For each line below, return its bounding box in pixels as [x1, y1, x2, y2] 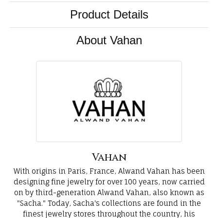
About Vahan [76, 34, 142, 47]
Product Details [70, 8, 148, 21]
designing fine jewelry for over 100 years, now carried [13, 178, 205, 186]
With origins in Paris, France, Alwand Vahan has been [13, 167, 205, 176]
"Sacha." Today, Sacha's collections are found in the [17, 199, 201, 208]
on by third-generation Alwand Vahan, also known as [14, 188, 204, 197]
